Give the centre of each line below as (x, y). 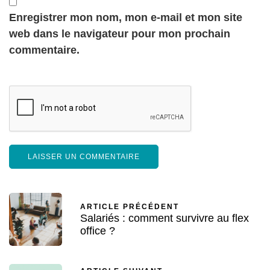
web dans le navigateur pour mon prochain (120, 33)
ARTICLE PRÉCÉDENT (130, 206)
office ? (98, 231)
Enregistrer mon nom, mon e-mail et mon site (126, 17)
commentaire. (44, 50)
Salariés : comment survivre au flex (165, 218)
